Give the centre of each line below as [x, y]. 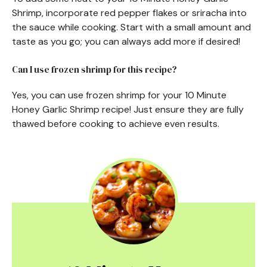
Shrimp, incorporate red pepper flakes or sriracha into [129, 13]
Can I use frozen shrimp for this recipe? [94, 69]
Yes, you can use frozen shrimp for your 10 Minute [119, 95]
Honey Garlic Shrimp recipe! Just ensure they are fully [128, 109]
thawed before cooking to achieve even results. [116, 123]
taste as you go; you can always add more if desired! [126, 41]
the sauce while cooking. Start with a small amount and [131, 27]
